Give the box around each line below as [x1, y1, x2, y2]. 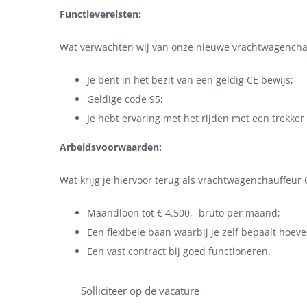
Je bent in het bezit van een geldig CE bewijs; [87, 73, 293, 87]
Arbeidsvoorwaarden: [60, 140, 162, 154]
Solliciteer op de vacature [80, 284, 199, 299]
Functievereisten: [60, 8, 141, 21]
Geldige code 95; [87, 93, 163, 106]
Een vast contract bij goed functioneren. [87, 245, 271, 258]
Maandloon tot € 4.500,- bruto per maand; [87, 206, 280, 220]
